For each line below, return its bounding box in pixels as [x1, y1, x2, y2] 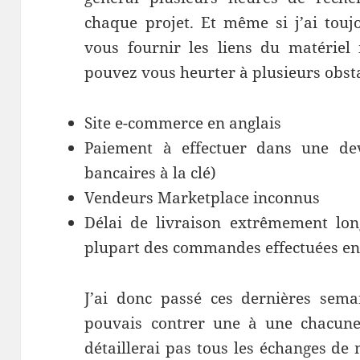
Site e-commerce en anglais [84, 112, 282, 134]
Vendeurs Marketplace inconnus [84, 187, 321, 209]
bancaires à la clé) [84, 162, 217, 184]
